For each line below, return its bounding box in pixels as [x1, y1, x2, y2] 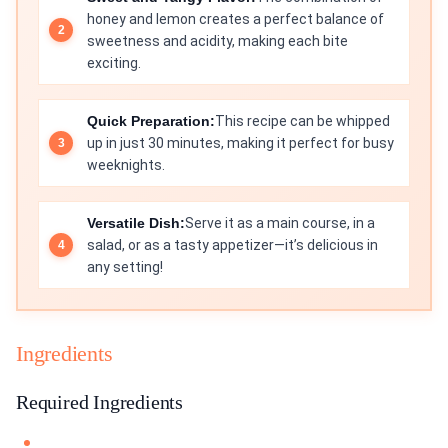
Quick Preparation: [87, 113, 215, 130]
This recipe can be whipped [215, 113, 390, 130]
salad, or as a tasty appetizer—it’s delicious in [87, 237, 378, 254]
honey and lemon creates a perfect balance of [87, 11, 384, 28]
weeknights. [87, 157, 165, 174]
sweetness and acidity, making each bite [87, 33, 348, 50]
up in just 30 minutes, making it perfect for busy [87, 135, 394, 152]
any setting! [87, 259, 163, 276]
